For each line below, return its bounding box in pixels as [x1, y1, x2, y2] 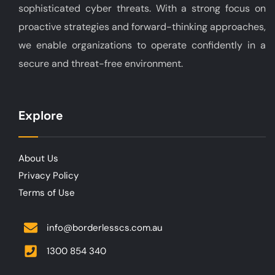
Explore [18, 107, 63, 123]
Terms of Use [18, 186, 75, 199]
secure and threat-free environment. [18, 56, 183, 70]
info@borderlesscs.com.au [47, 221, 163, 234]
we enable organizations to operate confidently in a [18, 38, 266, 52]
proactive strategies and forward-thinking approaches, [18, 20, 266, 33]
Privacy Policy [18, 169, 79, 182]
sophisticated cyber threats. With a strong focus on [18, 1, 266, 15]
